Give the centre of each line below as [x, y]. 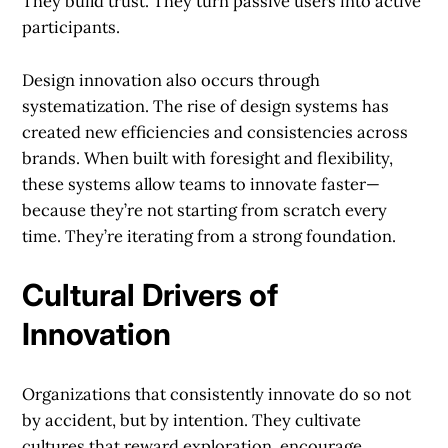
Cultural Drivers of [150, 295]
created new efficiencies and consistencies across [215, 131]
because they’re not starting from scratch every [205, 209]
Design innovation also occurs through [171, 79]
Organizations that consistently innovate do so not [217, 394]
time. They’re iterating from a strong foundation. [209, 235]
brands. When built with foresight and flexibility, [208, 157]
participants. [71, 26]
